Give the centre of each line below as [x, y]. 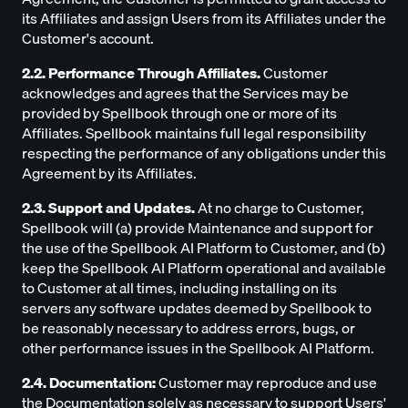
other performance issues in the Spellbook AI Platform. [198, 348]
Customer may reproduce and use [266, 383]
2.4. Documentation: [89, 383]
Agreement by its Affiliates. [109, 173]
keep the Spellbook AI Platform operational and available [204, 268]
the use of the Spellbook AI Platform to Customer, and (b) [204, 248]
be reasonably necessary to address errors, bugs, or [189, 328]
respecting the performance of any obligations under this [204, 153]
